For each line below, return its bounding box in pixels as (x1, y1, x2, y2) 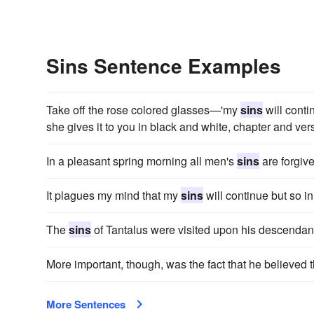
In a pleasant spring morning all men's (46, 152, 237, 169)
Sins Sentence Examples (46, 50, 281, 80)
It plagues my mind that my (46, 186, 181, 203)
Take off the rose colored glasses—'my (46, 101, 240, 118)
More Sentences (46, 296, 125, 312)
